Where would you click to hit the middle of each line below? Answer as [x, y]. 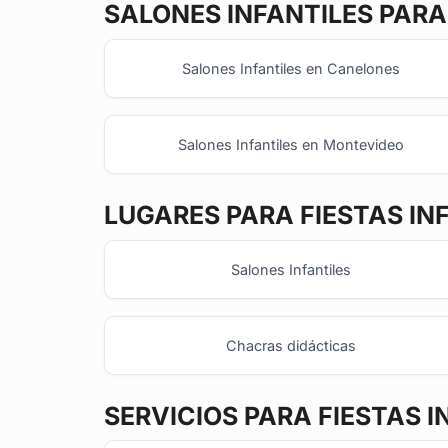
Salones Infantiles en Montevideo [290, 145]
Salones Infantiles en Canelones [290, 68]
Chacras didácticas [290, 346]
